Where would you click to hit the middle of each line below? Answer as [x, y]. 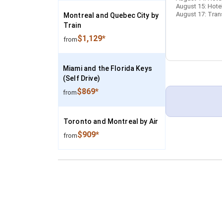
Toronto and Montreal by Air [111, 121]
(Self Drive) [82, 78]
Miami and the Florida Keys [108, 68]
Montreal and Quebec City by [111, 15]
